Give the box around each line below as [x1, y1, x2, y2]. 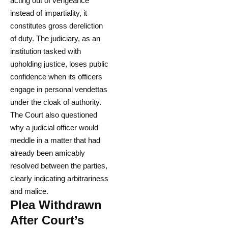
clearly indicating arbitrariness [10, 174, 108, 183]
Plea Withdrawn [10, 198, 102, 212]
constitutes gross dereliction [10, 21, 103, 31]
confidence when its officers [10, 72, 102, 81]
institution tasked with [10, 47, 81, 56]
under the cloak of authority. [10, 98, 101, 107]
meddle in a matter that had [10, 136, 100, 145]
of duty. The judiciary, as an [10, 34, 100, 43]
